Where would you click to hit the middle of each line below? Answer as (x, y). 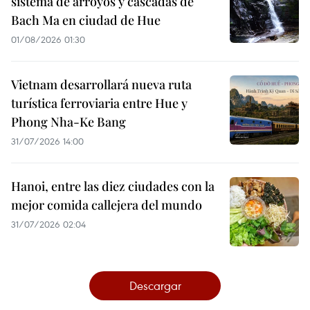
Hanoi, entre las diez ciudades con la (113, 186)
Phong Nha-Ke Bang (69, 122)
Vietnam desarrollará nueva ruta (101, 85)
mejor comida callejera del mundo (107, 205)
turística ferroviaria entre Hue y (99, 103)
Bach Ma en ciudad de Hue (86, 20)
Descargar (155, 286)
